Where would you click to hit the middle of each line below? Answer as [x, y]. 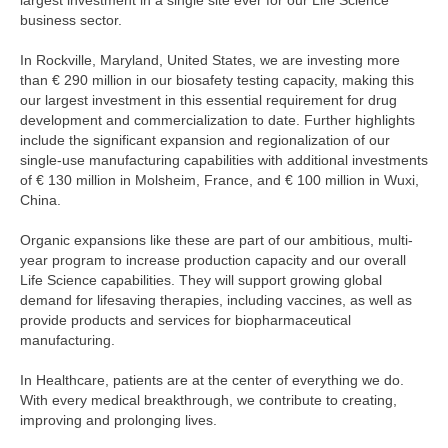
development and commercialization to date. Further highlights [217, 120]
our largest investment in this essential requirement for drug [208, 100]
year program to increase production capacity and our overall [213, 260]
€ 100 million [325, 180]
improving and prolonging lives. [118, 420]
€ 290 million [92, 80]
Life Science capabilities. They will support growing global [201, 280]
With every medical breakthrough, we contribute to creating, [208, 400]
